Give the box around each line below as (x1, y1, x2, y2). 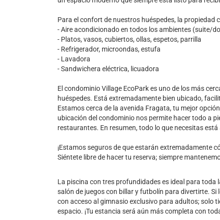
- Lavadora (57, 55, 90, 63)
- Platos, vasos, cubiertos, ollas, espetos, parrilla (57, 35, 201, 43)
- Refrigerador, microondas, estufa (57, 45, 161, 53)
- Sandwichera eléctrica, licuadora (57, 65, 159, 73)
